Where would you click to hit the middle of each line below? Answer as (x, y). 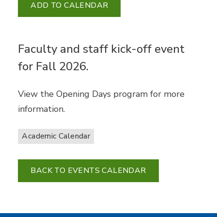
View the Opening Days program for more (101, 94)
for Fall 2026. (54, 66)
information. (42, 109)
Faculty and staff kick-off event (101, 49)
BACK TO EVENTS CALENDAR (88, 170)
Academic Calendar (56, 136)
